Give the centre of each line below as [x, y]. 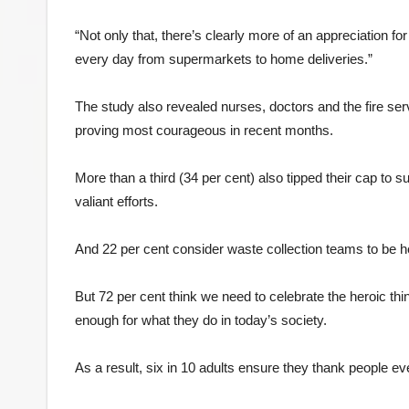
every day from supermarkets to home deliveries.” [224, 58]
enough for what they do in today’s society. [201, 320]
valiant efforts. [116, 201]
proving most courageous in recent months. [204, 130]
